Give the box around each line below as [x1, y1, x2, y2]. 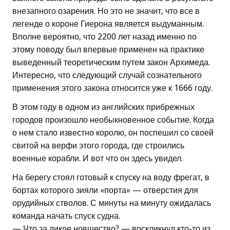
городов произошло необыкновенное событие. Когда [12, 115, 214, 125]
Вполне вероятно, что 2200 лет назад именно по [12, 32, 197, 42]
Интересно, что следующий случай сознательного [12, 70, 202, 81]
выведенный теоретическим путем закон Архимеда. [12, 57, 210, 68]
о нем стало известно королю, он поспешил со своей [12, 128, 214, 138]
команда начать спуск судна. [12, 211, 120, 221]
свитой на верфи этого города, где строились [12, 141, 184, 151]
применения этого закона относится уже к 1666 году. [12, 83, 213, 93]
